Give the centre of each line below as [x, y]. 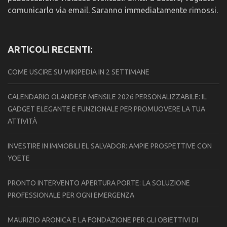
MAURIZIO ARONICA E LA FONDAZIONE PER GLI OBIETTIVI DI [103, 220]
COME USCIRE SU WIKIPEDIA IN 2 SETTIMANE [79, 72]
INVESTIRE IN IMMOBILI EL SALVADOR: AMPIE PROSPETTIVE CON [110, 146]
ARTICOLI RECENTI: [50, 49]
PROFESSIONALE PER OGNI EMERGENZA [71, 195]
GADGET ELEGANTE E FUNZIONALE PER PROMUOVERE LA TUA [106, 109]
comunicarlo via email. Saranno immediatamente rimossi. [113, 10]
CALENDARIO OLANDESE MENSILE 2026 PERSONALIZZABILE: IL [107, 97]
